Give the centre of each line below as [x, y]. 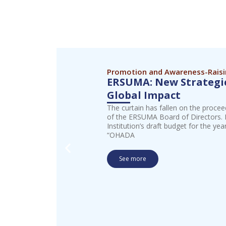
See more [133, 158]
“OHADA [121, 135]
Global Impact [144, 95]
